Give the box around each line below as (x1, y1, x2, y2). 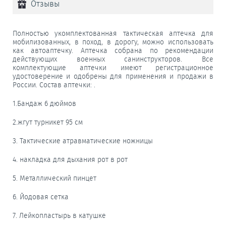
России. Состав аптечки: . (13, 80, 95, 89)
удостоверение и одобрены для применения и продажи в (13, 72, 213, 81)
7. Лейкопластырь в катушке (13, 211, 106, 220)
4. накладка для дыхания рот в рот (13, 155, 128, 164)
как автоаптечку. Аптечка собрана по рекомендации (13, 46, 213, 55)
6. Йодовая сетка (13, 192, 69, 201)
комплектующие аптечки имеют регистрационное (13, 63, 213, 72)
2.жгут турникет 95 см (13, 118, 83, 127)
